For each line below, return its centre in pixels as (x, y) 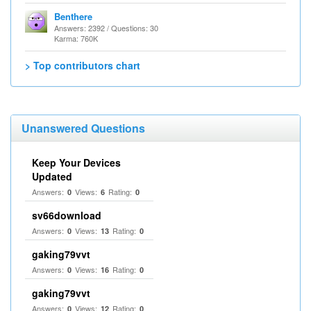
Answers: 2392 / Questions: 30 (106, 28)
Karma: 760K (76, 38)
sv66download (67, 215)
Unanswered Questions (83, 128)
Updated (52, 176)
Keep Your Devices (76, 162)
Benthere (73, 16)
